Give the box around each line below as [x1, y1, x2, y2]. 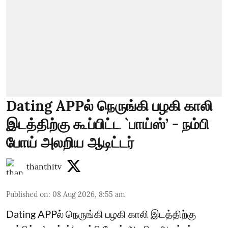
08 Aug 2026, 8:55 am [52, 190, 125, 199]
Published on [6, 190, 48, 199]
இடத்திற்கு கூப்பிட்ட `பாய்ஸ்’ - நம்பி [6, 115, 209, 133]
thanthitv [26, 161, 62, 172]
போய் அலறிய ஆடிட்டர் [6, 133, 134, 152]
